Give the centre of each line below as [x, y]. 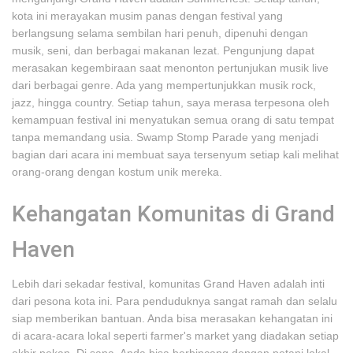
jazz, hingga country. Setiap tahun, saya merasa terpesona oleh [171, 102]
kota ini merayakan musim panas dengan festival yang [147, 16]
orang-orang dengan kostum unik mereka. [117, 172]
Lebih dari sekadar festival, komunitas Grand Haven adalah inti [168, 284]
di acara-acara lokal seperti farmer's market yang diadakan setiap [175, 336]
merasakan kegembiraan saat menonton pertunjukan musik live [170, 68]
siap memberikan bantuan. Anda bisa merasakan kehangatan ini [172, 318]
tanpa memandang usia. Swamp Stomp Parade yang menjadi [165, 137]
